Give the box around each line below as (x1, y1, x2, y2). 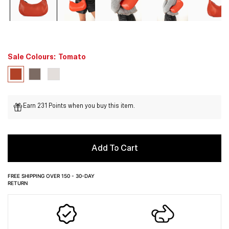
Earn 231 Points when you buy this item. (23, 103, 135, 110)
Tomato (58, 53, 86, 61)
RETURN (8, 180, 28, 187)
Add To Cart (91, 144, 138, 153)
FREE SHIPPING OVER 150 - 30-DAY (8, 173, 95, 179)
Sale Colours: (8, 53, 56, 61)
